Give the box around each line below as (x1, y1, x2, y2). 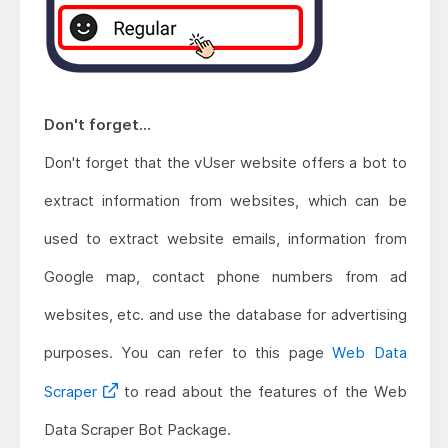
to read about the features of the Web (117, 381, 407, 401)
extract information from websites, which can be (43, 190, 407, 210)
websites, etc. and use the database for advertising (43, 304, 407, 324)
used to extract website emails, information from (43, 228, 407, 248)
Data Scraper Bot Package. (43, 419, 231, 439)
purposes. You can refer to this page (43, 342, 333, 362)
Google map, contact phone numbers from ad (43, 266, 407, 286)
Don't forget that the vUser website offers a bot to (43, 152, 407, 172)
